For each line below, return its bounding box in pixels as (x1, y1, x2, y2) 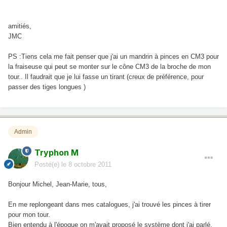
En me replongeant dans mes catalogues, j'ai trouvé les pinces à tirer (8, 201, 211, 209)
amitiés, (8, 22, 31, 30)
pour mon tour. (8, 211, 50, 219)
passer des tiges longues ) (8, 83, 86, 91)
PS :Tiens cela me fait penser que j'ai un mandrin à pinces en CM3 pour (8, 52, 219, 60)
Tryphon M (34, 147, 79, 158)
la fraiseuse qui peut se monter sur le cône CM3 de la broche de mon (8, 62, 211, 70)
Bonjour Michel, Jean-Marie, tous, (8, 180, 107, 188)
